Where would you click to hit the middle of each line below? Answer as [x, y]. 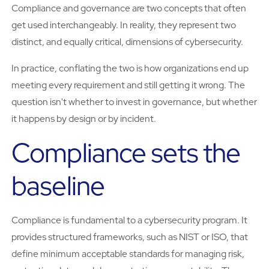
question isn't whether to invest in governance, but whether [134, 101]
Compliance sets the [126, 153]
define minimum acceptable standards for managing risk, [128, 254]
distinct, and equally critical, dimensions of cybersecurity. [128, 41]
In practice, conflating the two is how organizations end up [130, 68]
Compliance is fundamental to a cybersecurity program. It [130, 220]
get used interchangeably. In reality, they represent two [124, 25]
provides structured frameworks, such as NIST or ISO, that [130, 237]
